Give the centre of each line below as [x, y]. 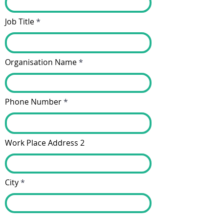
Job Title [20, 22]
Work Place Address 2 [45, 143]
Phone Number [33, 102]
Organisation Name [41, 62]
